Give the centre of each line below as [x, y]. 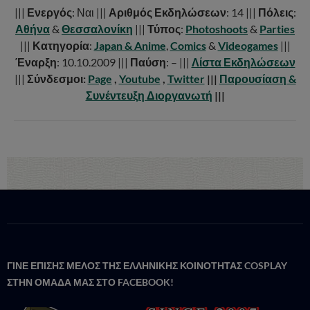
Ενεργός [49, 12]
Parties [277, 28]
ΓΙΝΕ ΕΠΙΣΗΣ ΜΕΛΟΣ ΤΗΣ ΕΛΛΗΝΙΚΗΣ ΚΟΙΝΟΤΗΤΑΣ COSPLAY [147, 265]
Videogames [248, 45]
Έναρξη [36, 62]
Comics [188, 45]
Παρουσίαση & [257, 78]
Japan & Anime [130, 45]
